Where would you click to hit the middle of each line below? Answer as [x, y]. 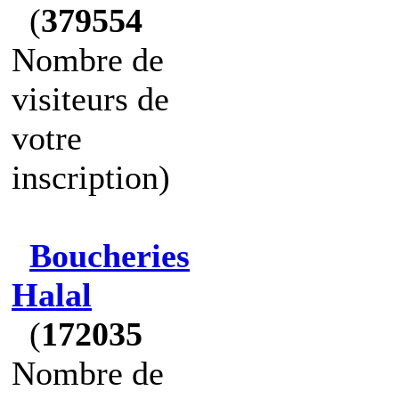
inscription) [91, 177]
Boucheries [110, 256]
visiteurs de [90, 99]
